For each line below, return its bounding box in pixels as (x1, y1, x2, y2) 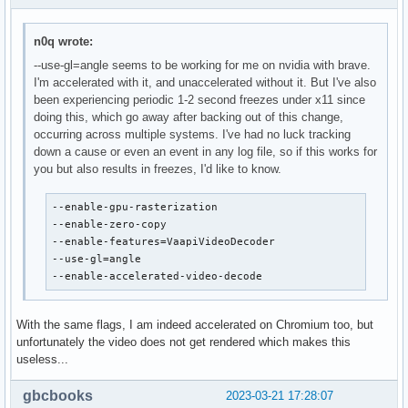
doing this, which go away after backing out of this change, (34, 109, 344, 124)
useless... (16, 352, 68, 366)
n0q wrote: (34, 34, 94, 48)
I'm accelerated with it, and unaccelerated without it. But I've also (34, 75, 377, 89)
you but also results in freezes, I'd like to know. (34, 161, 282, 176)
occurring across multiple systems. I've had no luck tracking (34, 127, 352, 141)
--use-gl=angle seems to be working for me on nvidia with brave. (34, 57, 372, 72)
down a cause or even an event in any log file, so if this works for (34, 144, 378, 158)
